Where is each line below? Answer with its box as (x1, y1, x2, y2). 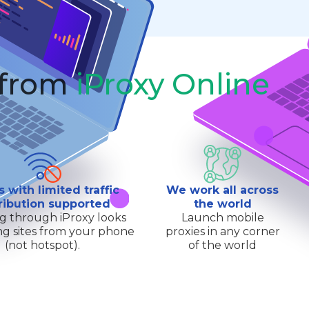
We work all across (166, 183, 279, 197)
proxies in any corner (165, 225, 280, 239)
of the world (188, 239, 257, 252)
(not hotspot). (5, 239, 81, 252)
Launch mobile (181, 211, 264, 225)
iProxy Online (76, 66, 270, 103)
